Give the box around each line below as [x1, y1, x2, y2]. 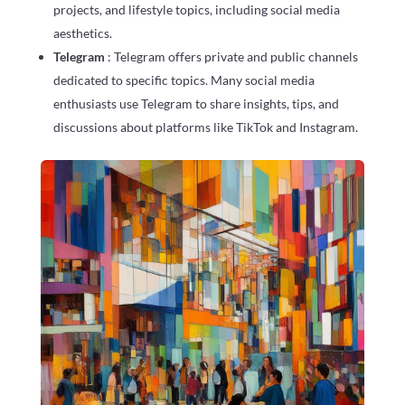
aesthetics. [52, 24, 112, 41]
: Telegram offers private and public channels [107, 48, 358, 64]
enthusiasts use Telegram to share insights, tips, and [52, 95, 339, 111]
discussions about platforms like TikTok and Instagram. [52, 118, 358, 135]
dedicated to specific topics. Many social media [52, 71, 315, 88]
